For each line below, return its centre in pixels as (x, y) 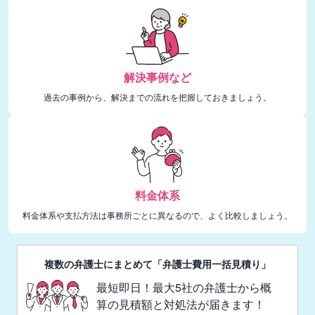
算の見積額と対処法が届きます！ (181, 304)
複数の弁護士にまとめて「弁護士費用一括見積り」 (157, 263)
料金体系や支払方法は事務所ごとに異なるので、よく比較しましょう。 (157, 214)
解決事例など (157, 77)
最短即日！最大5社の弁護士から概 (184, 287)
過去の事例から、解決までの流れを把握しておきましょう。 (157, 96)
